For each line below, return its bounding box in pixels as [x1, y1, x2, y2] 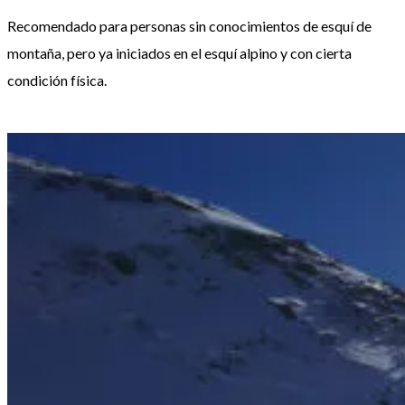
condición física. [7, 71, 107, 89]
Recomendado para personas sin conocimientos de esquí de [7, 16, 372, 34]
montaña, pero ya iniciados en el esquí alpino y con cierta [7, 43, 352, 61]
